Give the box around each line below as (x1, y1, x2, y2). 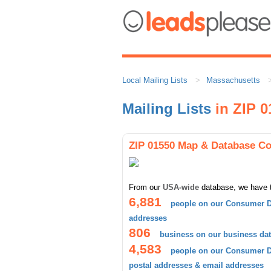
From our (129, 183, 163, 192)
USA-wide (163, 183, 199, 192)
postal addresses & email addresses (129, 261, 264, 270)
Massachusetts (206, 76, 260, 85)
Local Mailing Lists (122, 76, 188, 85)
